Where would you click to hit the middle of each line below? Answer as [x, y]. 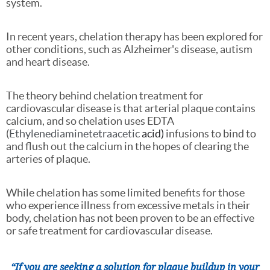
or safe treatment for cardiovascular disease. [109, 231]
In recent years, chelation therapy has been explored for [134, 37]
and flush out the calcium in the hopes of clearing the [127, 146]
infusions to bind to [210, 134]
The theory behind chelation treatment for [105, 96]
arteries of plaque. [48, 159]
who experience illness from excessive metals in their [128, 206]
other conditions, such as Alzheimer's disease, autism [129, 49]
